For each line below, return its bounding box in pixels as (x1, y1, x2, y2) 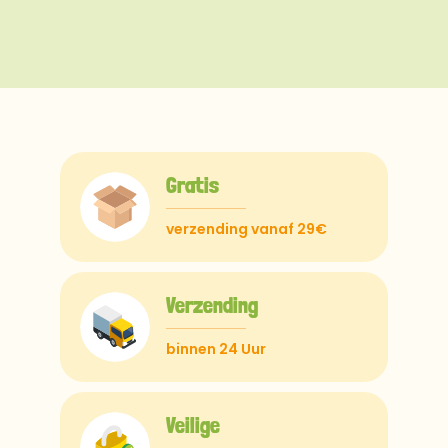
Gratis (166, 172, 219, 198)
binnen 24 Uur (166, 339, 266, 359)
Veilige (166, 412, 220, 438)
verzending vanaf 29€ (166, 219, 327, 239)
